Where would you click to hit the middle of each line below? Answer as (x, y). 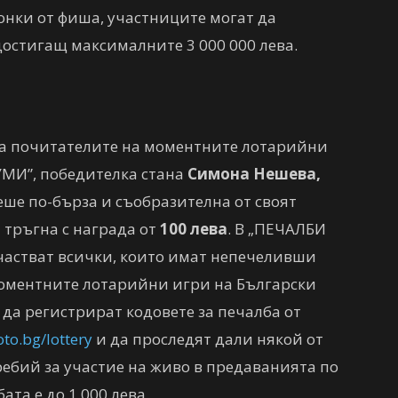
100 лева (194, 229)
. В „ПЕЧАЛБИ (277, 229)
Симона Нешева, (252, 174)
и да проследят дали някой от (208, 339)
